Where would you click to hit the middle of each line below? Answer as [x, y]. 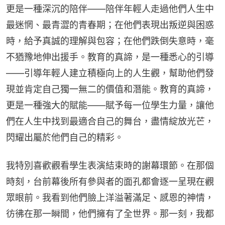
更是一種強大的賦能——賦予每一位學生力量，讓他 [110, 105]
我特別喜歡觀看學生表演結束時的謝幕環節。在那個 [110, 166]
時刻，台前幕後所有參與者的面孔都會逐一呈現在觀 [110, 182]
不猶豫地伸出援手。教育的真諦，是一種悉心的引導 [110, 57]
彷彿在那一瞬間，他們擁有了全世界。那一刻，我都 [110, 214]
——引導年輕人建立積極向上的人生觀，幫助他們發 [110, 73]
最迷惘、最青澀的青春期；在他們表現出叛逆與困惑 [110, 25]
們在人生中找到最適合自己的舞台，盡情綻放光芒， [110, 122]
